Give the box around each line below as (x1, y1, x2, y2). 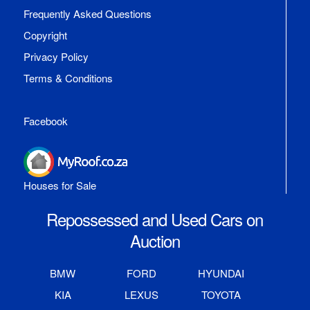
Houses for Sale (23, 178, 96, 193)
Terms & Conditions (23, 70, 113, 85)
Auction (129, 228, 180, 253)
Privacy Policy (23, 48, 89, 64)
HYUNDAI (197, 266, 244, 281)
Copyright (23, 27, 67, 42)
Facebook (23, 113, 68, 128)
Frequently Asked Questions (23, 6, 152, 21)
